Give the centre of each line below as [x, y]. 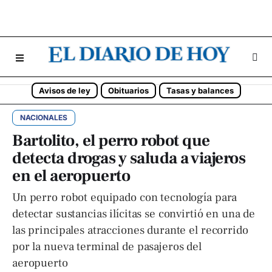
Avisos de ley [64, 90]
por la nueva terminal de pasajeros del [107, 246]
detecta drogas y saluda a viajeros [129, 158]
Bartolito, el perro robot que [111, 141]
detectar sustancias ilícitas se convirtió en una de [134, 214]
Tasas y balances [200, 90]
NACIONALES [44, 117]
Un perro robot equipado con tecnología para [125, 197]
